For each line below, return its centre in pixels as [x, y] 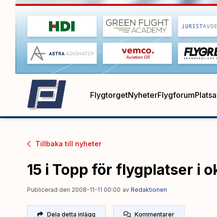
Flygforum [176, 95]
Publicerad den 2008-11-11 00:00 [74, 189]
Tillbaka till [54, 143]
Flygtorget [109, 95]
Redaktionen [149, 189]
